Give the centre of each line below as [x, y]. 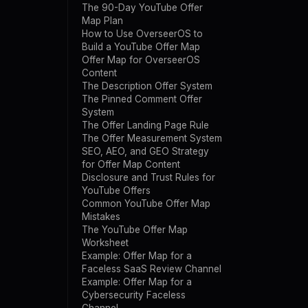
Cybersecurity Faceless [134, 295]
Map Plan [102, 21]
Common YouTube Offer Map [146, 203]
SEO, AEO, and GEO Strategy [145, 151]
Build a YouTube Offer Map [141, 47]
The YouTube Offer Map [135, 230]
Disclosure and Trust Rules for [148, 177]
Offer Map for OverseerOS [141, 60]
